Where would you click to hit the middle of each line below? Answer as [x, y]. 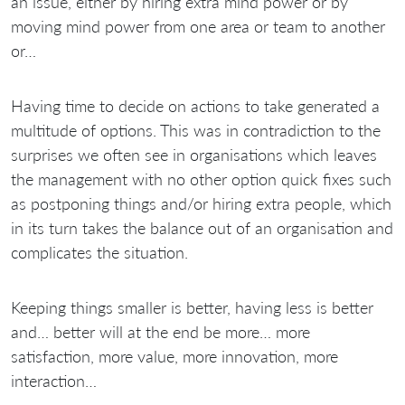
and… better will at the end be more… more [160, 332]
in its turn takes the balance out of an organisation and [202, 228]
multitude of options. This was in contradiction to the [196, 131]
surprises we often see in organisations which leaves [194, 155]
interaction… [54, 381]
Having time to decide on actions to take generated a [195, 106]
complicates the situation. [99, 253]
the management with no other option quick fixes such [201, 179]
